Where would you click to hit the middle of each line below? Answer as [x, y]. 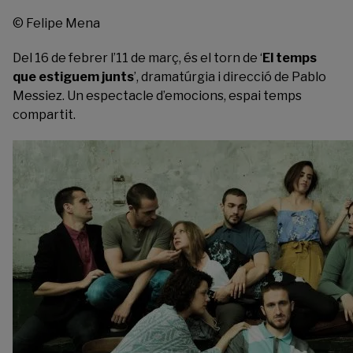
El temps [290, 58]
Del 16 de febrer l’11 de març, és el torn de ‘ [137, 58]
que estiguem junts [73, 76]
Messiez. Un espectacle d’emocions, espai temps [157, 95]
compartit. [44, 114]
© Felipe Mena [56, 23]
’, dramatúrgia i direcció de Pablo [230, 76]
